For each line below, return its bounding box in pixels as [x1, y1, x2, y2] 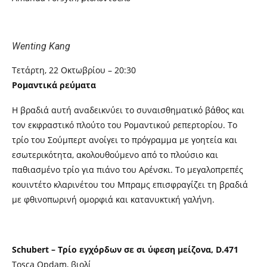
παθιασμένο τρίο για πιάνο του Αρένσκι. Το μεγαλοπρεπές [12, 164, 243, 175]
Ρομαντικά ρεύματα [12, 79, 96, 91]
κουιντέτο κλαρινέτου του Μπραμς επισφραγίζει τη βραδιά [12, 179, 248, 190]
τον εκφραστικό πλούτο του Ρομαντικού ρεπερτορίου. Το [12, 119, 237, 131]
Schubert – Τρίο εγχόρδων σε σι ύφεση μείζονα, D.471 [12, 244, 238, 255]
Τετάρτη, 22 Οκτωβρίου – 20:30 [12, 64, 136, 76]
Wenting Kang [12, 41, 70, 52]
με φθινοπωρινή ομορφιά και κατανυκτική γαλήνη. [12, 194, 215, 205]
